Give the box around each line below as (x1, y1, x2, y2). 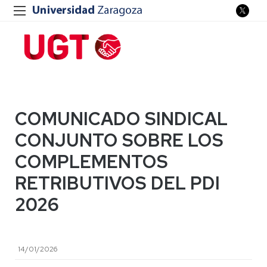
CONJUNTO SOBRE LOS (15, 128, 223, 152)
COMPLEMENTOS (15, 150, 168, 173)
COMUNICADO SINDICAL (15, 107, 228, 131)
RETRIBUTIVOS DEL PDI (15, 171, 220, 195)
